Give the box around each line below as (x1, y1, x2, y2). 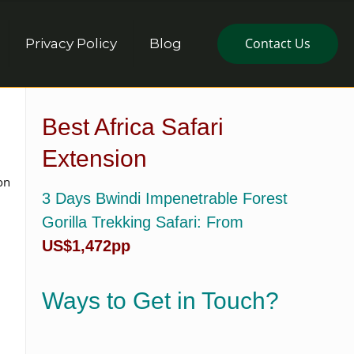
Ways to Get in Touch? (42, 288, 279, 314)
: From (197, 213, 243, 231)
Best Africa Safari (42, 114, 224, 140)
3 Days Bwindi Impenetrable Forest (42, 190, 288, 207)
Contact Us (245, 34, 311, 52)
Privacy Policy (25, 36, 117, 51)
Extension (42, 145, 147, 171)
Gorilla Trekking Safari (42, 213, 197, 231)
